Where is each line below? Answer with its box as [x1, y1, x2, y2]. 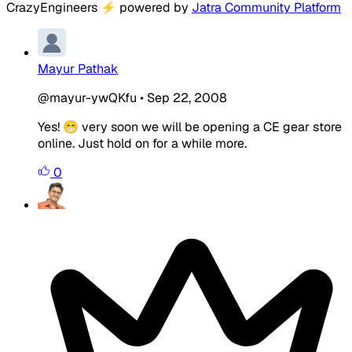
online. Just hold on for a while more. [38, 134, 247, 152]
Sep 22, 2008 [147, 89, 227, 106]
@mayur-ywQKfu [38, 89, 137, 106]
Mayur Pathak [38, 60, 118, 77]
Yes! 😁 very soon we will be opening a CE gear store [38, 118, 342, 135]
